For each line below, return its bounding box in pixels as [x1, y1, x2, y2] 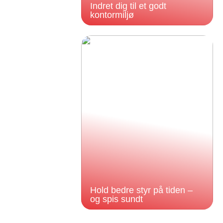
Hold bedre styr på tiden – [90, 185, 193, 195]
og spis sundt [90, 194, 143, 204]
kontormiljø [90, 9, 134, 20]
